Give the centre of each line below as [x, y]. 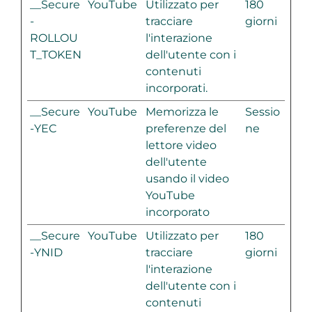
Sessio [262, 112]
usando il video [187, 179]
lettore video [181, 146]
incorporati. [176, 88]
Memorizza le [182, 112]
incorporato [177, 212]
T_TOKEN [55, 55]
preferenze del [186, 129]
